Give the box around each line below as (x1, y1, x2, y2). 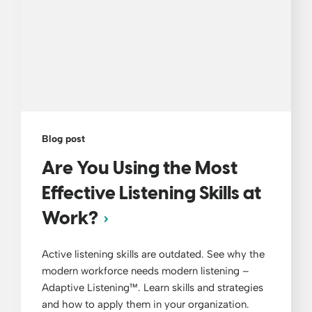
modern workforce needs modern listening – (42, 264, 249, 277)
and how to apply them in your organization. (42, 297, 249, 311)
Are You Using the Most (42, 159, 237, 179)
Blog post (42, 132, 85, 145)
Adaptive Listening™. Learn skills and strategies (42, 281, 263, 294)
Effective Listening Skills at (42, 184, 261, 204)
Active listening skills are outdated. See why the (42, 247, 265, 260)
